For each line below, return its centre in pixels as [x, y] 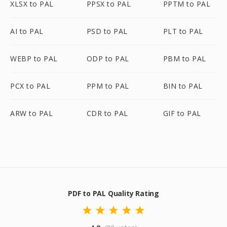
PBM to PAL [184, 59]
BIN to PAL [183, 86]
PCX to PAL [30, 86]
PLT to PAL [183, 31]
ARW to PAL [31, 113]
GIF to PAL [182, 113]
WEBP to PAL [34, 59]
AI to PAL [27, 31]
